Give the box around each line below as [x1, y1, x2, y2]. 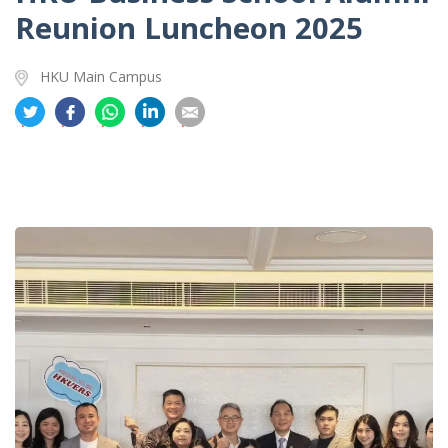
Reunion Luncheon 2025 [15, 8, 363, 49]
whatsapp [95, 170, 169, 193]
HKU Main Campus [40, 67, 162, 87]
